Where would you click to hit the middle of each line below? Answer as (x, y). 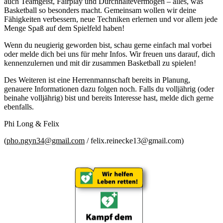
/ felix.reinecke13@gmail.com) (134, 140)
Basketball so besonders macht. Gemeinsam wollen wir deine (100, 10)
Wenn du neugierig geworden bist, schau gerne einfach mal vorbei (108, 45)
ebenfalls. (20, 107)
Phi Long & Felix (32, 123)
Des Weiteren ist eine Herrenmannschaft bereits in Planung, (97, 80)
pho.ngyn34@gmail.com (46, 140)
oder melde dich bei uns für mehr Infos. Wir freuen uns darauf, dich (110, 54)
